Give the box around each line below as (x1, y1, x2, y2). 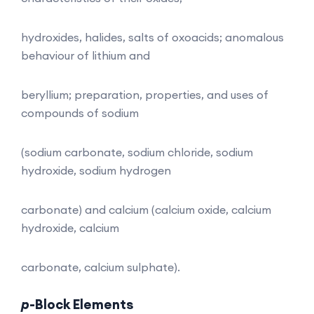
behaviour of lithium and (21, 48, 150, 62)
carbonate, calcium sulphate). (21, 259, 180, 274)
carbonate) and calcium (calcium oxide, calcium (21, 202, 271, 217)
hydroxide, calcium (21, 220, 119, 235)
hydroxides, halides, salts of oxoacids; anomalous (21, 29, 284, 44)
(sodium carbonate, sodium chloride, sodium (21, 144, 253, 159)
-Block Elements (29, 295, 133, 313)
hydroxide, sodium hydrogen (21, 163, 171, 177)
